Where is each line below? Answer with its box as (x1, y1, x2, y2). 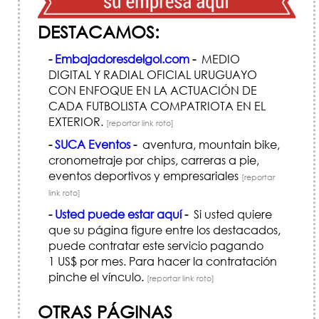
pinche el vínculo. (48, 268, 147, 284)
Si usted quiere (188, 206, 272, 221)
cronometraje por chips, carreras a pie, (48, 152, 259, 167)
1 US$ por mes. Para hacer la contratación (48, 253, 277, 268)
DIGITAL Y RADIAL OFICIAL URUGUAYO (48, 66, 257, 82)
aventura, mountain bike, (137, 136, 280, 152)
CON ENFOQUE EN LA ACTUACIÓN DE (48, 82, 257, 98)
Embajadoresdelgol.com (55, 51, 189, 66)
